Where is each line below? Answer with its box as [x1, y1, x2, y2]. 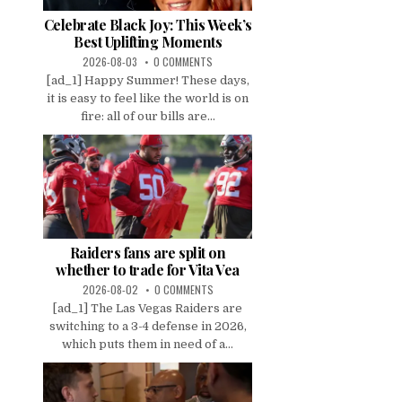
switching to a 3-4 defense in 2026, [48, 319, 247, 334]
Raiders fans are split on [69, 243, 226, 263]
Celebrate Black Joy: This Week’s [43, 15, 252, 34]
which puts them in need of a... [62, 337, 233, 352]
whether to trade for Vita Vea [56, 260, 240, 280]
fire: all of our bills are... [80, 109, 215, 123]
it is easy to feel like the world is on [47, 92, 249, 105]
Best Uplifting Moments [74, 32, 222, 51]
